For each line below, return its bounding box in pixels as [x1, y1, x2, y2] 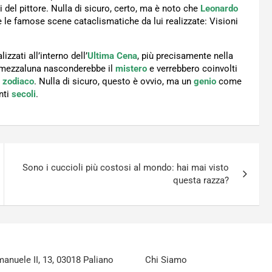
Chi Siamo [145, 254, 187, 266]
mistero [115, 63, 147, 75]
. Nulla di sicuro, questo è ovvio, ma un [34, 76, 194, 87]
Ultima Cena [87, 50, 137, 62]
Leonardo [200, 3, 238, 15]
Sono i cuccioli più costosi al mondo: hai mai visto [22, 162, 229, 174]
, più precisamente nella [137, 50, 233, 62]
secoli [12, 89, 36, 100]
